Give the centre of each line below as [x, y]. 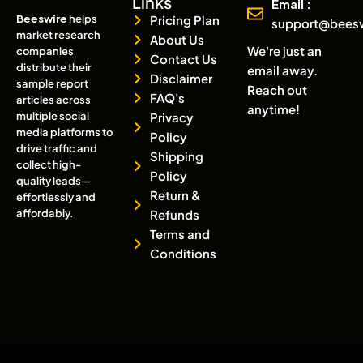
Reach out [278, 90]
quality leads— [53, 181]
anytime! [274, 109]
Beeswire [42, 19]
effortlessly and [56, 197]
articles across [53, 100]
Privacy [172, 117]
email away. [283, 70]
